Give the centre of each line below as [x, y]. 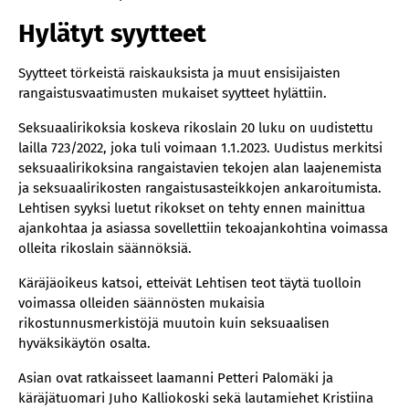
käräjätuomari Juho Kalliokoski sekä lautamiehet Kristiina [196, 398]
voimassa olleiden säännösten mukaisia [142, 303]
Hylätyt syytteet [112, 33]
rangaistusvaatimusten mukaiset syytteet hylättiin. [173, 93]
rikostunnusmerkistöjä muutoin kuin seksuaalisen [174, 323]
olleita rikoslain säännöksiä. [105, 248]
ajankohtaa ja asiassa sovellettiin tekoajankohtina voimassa [203, 228]
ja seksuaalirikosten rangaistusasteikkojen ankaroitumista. [200, 188]
